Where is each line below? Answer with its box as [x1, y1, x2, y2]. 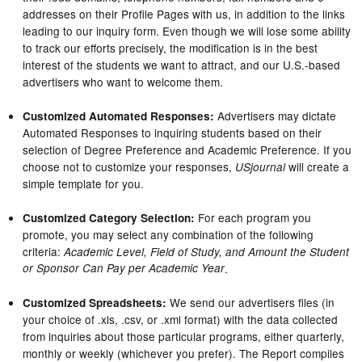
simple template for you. [22, 175, 144, 192]
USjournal [234, 158, 285, 175]
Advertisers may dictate [213, 107, 336, 124]
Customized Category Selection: [22, 209, 195, 225]
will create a [284, 158, 349, 175]
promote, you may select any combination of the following [22, 225, 314, 242]
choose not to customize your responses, [22, 158, 235, 175]
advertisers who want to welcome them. [22, 73, 223, 90]
